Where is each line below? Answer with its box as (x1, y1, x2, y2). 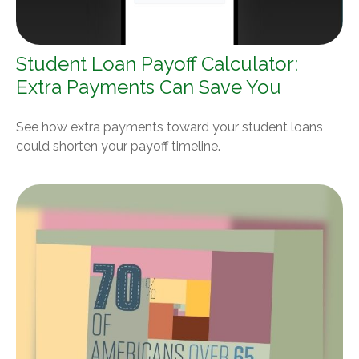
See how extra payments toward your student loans (16, 119, 323, 135)
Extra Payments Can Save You (16, 75, 281, 99)
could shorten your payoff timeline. (16, 138, 220, 154)
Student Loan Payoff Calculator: (16, 51, 298, 75)
